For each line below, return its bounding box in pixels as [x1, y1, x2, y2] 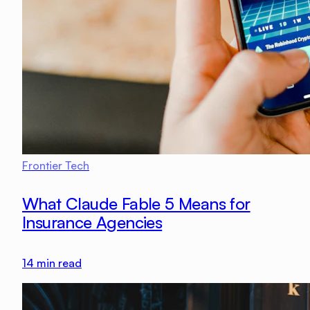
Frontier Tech [22, 158, 89, 172]
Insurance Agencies [22, 212, 163, 233]
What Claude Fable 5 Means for [22, 193, 250, 215]
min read [34, 256, 82, 271]
